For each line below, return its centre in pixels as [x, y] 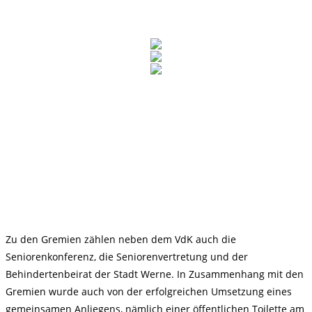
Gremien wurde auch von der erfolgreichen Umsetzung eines [149, 291]
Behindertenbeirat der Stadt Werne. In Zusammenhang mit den [155, 274]
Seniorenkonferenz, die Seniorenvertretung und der [127, 257]
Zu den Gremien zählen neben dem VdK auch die [121, 239]
